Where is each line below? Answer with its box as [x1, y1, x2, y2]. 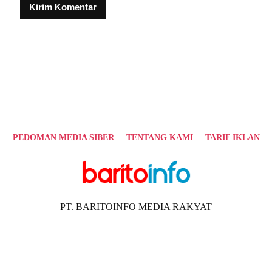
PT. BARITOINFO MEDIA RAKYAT [60, 202, 212, 212]
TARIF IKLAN [205, 133, 260, 143]
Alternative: [20, 21, 65, 32]
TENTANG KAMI [126, 133, 193, 143]
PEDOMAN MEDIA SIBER [12, 133, 114, 143]
